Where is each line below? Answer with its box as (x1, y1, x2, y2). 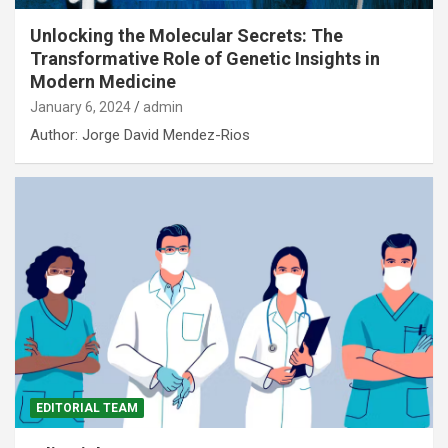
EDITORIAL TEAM (36, 401, 138, 416)
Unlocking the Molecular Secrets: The (30, 25, 343, 47)
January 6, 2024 (30, 99, 131, 116)
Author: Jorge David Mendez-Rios (30, 126, 250, 145)
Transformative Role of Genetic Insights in (30, 48, 380, 70)
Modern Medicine (30, 71, 176, 93)
